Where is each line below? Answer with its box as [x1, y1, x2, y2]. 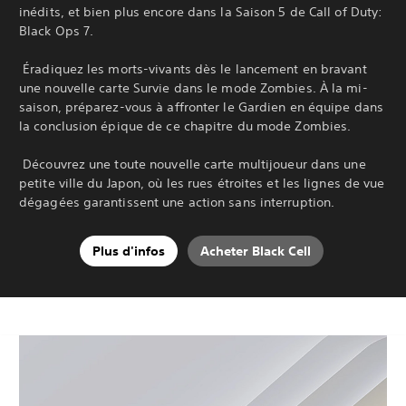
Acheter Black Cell [199, 243, 311, 260]
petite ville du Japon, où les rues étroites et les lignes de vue [19, 174, 385, 191]
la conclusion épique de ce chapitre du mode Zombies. [19, 117, 352, 134]
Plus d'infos [92, 243, 165, 260]
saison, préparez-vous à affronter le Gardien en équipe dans [19, 98, 383, 115]
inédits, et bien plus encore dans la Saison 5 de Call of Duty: [19, 3, 383, 20]
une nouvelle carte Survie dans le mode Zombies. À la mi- [19, 79, 368, 96]
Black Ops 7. [19, 22, 94, 39]
